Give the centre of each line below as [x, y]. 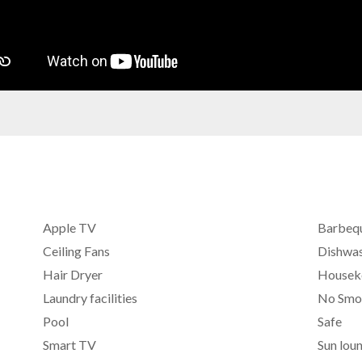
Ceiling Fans [76, 250]
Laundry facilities [90, 297]
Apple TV [69, 227]
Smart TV [69, 344]
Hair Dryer [73, 274]
